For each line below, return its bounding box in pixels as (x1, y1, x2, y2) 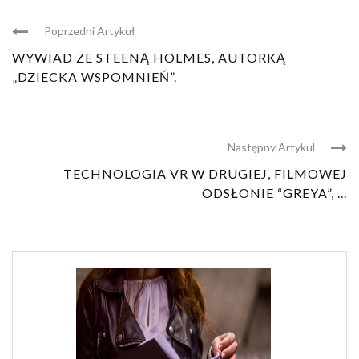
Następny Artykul (228, 139, 315, 154)
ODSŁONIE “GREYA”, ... (202, 184, 347, 200)
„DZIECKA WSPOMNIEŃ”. (12, 68, 177, 84)
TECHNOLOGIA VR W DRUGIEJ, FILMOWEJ (63, 165, 347, 181)
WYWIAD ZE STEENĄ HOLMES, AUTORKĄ (12, 49, 286, 65)
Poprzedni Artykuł (44, 23, 135, 38)
